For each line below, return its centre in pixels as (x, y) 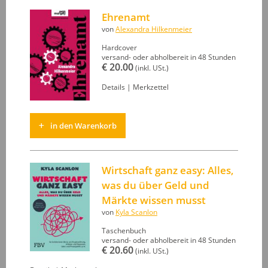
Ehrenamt (126, 17)
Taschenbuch (124, 230)
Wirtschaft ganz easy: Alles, (168, 170)
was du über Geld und (156, 185)
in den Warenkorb (83, 125)
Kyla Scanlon (136, 212)
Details (113, 87)
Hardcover (119, 47)
